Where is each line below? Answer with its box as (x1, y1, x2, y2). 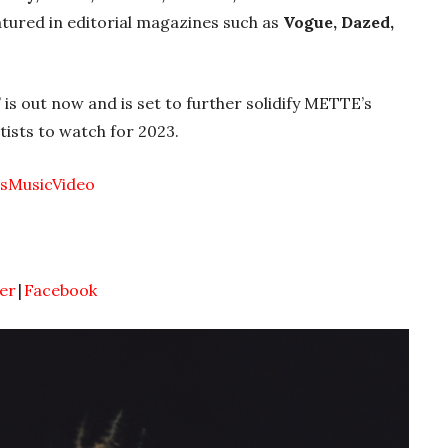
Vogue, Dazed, (283, 12, 394, 33)
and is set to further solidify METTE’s (88, 93, 372, 114)
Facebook (24, 280, 97, 301)
